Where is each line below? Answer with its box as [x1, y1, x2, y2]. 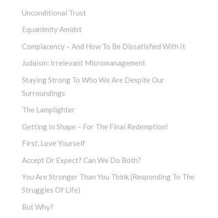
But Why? [22, 202, 54, 211]
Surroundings [22, 88, 65, 97]
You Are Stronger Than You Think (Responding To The [22, 172, 195, 182]
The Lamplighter [22, 105, 75, 114]
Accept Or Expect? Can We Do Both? [22, 155, 141, 164]
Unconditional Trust [22, 8, 86, 17]
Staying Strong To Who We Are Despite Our [22, 75, 164, 84]
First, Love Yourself [22, 139, 85, 148]
